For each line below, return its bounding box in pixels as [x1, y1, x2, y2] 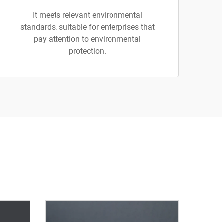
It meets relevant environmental [32, 10, 142, 20]
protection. [68, 46, 106, 55]
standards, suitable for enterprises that [20, 22, 155, 32]
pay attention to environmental [34, 34, 141, 44]
